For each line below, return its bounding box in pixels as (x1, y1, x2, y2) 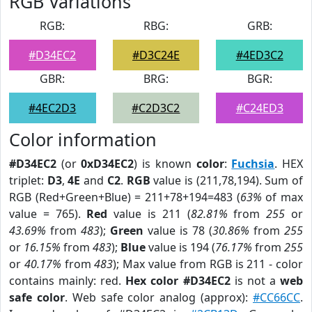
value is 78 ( (143, 223, 212, 238)
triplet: (9, 173, 47, 188)
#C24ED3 (235, 100, 283, 116)
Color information (9, 127, 157, 151)
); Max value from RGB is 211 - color (113, 256, 304, 272)
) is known (134, 156, 196, 171)
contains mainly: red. (9, 273, 126, 288)
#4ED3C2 (235, 47, 283, 63)
